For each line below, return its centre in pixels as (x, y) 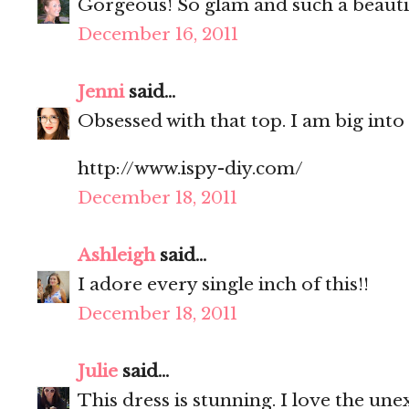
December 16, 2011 (158, 35)
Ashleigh (116, 256)
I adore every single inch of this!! (223, 285)
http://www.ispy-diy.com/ (190, 169)
